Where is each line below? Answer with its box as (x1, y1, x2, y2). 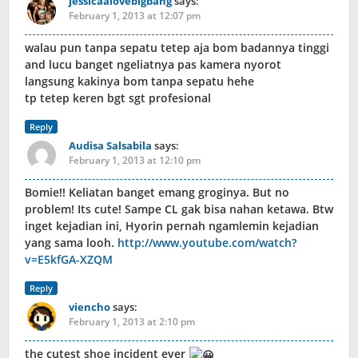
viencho (69, 300, 110, 315)
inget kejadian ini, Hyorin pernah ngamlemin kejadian (25, 218, 319, 234)
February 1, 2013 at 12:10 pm (69, 153, 201, 168)
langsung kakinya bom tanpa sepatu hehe (25, 74, 254, 89)
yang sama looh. (25, 235, 117, 251)
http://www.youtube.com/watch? (117, 235, 296, 251)
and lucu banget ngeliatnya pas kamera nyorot (25, 57, 281, 73)
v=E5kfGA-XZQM (25, 252, 113, 268)
